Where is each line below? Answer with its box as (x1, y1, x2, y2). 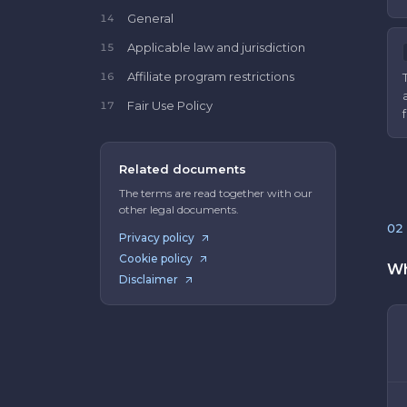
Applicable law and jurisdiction (127, 40, 305, 55)
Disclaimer (119, 273, 178, 286)
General (127, 11, 174, 25)
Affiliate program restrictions (127, 69, 294, 84)
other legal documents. (119, 203, 239, 216)
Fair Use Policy (127, 98, 213, 113)
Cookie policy (119, 252, 193, 265)
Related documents (119, 162, 246, 176)
